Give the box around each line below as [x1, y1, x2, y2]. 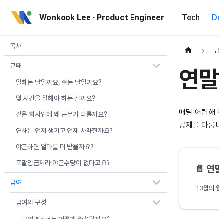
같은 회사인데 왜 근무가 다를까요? [16, 110, 107, 118]
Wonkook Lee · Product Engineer [39, 13, 164, 22]
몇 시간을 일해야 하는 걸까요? [16, 94, 95, 102]
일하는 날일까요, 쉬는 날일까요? [16, 78, 102, 86]
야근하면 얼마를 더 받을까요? [16, 143, 94, 151]
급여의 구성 [16, 198, 46, 206]
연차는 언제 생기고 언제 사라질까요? [16, 127, 113, 134]
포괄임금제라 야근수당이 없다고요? [16, 159, 110, 167]
